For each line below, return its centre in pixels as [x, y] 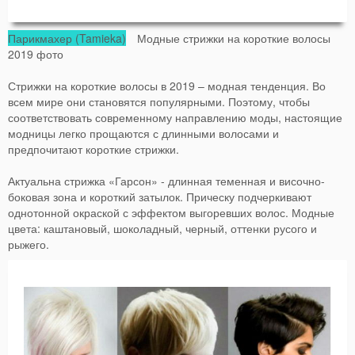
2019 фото [36, 53]
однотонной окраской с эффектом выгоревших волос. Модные [171, 212]
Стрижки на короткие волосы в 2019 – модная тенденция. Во [167, 85]
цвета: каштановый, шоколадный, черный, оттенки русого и [162, 228]
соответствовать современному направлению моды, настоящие [175, 117]
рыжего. [29, 244]
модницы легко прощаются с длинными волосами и [143, 133]
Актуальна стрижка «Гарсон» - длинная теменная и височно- [166, 180]
